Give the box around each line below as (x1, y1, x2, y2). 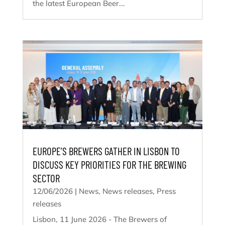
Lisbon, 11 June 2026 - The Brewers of (32, 214, 167, 224)
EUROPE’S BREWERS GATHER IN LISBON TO (32, 144, 180, 157)
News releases (102, 186, 153, 196)
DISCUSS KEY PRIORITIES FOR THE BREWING (32, 158, 186, 171)
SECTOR (32, 171, 60, 184)
